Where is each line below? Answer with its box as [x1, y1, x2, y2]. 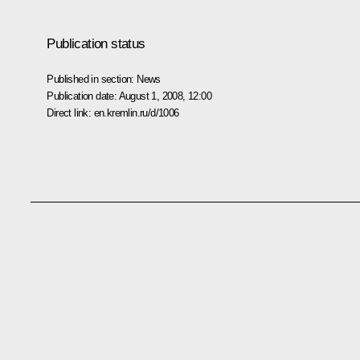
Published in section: [47, 72, 137, 85]
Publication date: [47, 89, 119, 102]
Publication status [47, 35, 145, 51]
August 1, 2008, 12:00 [118, 89, 211, 102]
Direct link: [47, 106, 94, 119]
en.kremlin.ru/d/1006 [93, 106, 179, 119]
